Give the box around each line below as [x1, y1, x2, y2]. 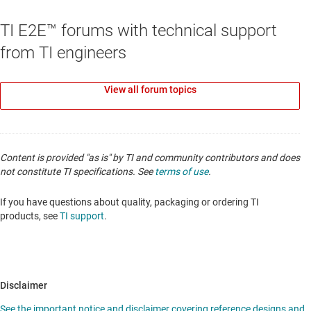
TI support [60, 210, 104, 221]
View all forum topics [103, 83, 196, 95]
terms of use [155, 165, 208, 177]
